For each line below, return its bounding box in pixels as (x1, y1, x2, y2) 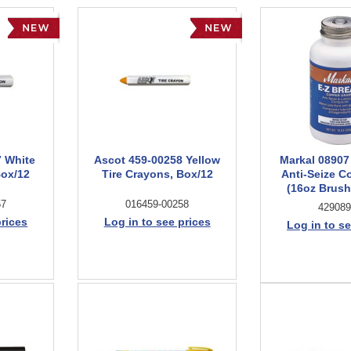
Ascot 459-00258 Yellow (94, 154, 221, 166)
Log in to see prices (103, 215, 211, 228)
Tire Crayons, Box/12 (101, 168, 213, 180)
